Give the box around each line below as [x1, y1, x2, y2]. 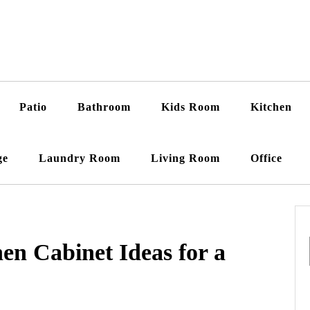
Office [250, 152, 282, 164]
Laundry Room [39, 152, 120, 164]
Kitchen [250, 100, 292, 113]
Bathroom [77, 100, 131, 113]
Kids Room [161, 100, 220, 113]
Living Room [151, 152, 220, 164]
